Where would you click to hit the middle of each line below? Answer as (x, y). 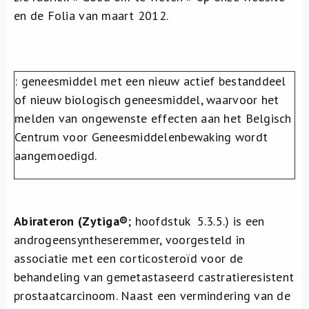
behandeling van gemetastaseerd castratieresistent (154, 277)
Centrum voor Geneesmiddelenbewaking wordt (141, 137)
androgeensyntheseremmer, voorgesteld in (130, 240)
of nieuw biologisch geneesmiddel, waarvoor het (147, 100)
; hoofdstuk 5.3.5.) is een (196, 221)
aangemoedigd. (56, 156)
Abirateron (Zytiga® (71, 221)
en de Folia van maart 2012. (91, 16)
